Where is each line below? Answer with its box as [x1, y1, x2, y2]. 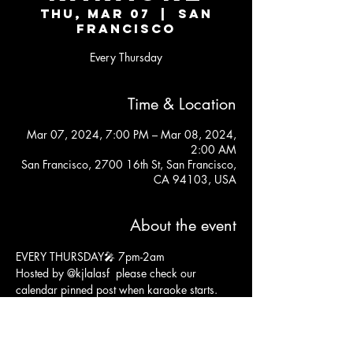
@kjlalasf [67, 265, 110, 281]
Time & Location [128, 93, 236, 114]
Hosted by [16, 265, 67, 281]
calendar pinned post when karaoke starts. [16, 281, 221, 297]
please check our [110, 265, 199, 281]
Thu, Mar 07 [39, 5, 150, 21]
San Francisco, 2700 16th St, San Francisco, [21, 156, 236, 172]
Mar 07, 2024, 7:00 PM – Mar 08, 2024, [27, 126, 236, 142]
